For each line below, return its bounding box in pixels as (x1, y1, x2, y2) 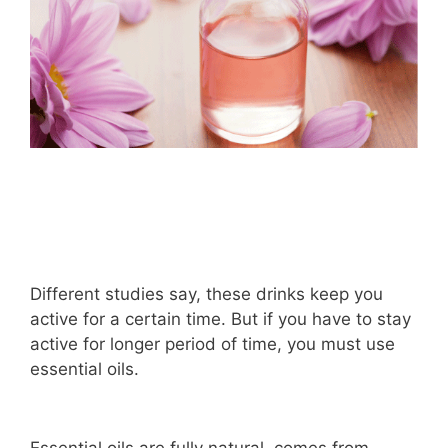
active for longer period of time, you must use (30, 333, 395, 354)
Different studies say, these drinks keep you (30, 283, 383, 304)
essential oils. (30, 358, 139, 379)
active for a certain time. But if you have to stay (30, 308, 411, 329)
